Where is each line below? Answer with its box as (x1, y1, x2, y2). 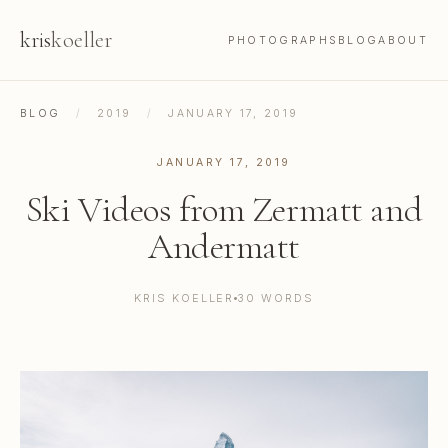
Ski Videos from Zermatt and (25, 188, 423, 231)
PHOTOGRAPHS (227, 33, 339, 47)
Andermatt (147, 225, 301, 268)
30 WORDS (237, 291, 315, 305)
